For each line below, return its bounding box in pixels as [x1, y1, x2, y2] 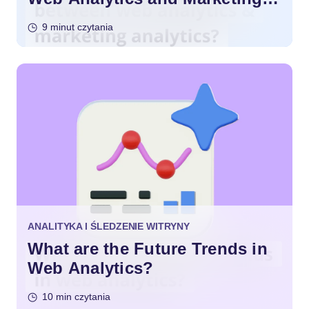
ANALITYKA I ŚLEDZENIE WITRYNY [28, 220, 190, 232]
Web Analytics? [28, 258, 154, 277]
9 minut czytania [42, 21, 113, 32]
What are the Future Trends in [28, 239, 268, 258]
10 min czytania [42, 290, 110, 302]
